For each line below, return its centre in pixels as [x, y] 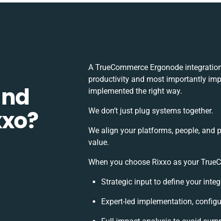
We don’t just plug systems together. [151, 111]
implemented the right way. [135, 91]
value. [99, 142]
